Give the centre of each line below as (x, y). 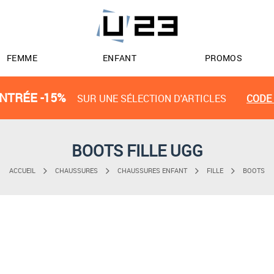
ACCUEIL (22, 171)
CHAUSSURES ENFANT (152, 171)
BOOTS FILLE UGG (137, 150)
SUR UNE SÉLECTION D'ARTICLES (152, 98)
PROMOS (224, 58)
